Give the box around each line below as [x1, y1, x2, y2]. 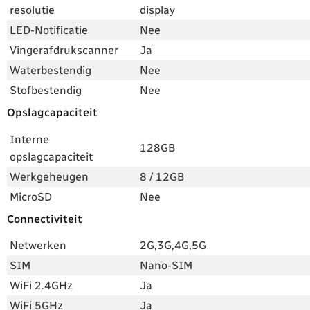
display [140, 3, 175, 17]
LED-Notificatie [10, 23, 88, 37]
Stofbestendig [10, 83, 82, 97]
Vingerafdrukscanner [10, 43, 118, 57]
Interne [10, 132, 49, 146]
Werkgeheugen [10, 170, 89, 183]
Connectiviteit [7, 212, 82, 226]
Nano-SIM [140, 259, 192, 273]
